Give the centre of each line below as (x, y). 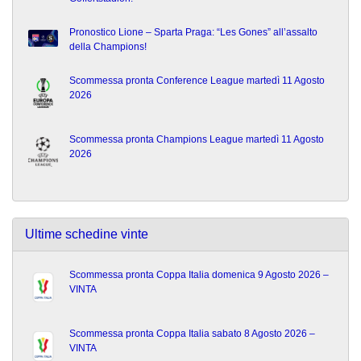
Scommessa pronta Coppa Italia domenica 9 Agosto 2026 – (199, 275)
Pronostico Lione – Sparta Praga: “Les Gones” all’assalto (193, 33)
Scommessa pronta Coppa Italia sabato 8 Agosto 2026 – (192, 334)
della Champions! (108, 47)
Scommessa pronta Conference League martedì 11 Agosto (197, 81)
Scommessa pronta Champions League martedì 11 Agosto (197, 140)
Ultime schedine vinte (87, 234)
